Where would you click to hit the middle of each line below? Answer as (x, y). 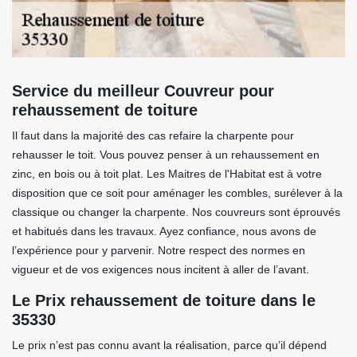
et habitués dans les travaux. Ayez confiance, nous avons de (164, 231)
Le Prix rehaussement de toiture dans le (164, 300)
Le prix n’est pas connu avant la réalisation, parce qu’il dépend (169, 345)
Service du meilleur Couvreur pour (143, 91)
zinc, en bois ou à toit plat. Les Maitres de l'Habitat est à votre (167, 174)
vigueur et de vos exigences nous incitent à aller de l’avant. (161, 269)
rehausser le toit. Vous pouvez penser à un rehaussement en (166, 155)
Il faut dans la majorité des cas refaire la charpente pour (153, 135)
